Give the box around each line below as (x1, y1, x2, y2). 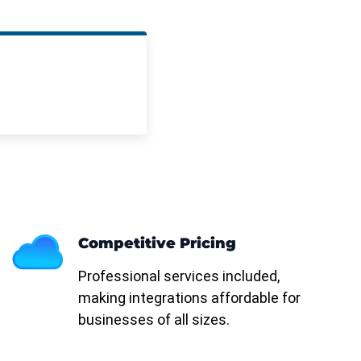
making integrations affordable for (77, 289, 301, 307)
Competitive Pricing (77, 234, 236, 253)
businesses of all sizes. (77, 311, 230, 329)
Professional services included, (77, 268, 280, 285)
